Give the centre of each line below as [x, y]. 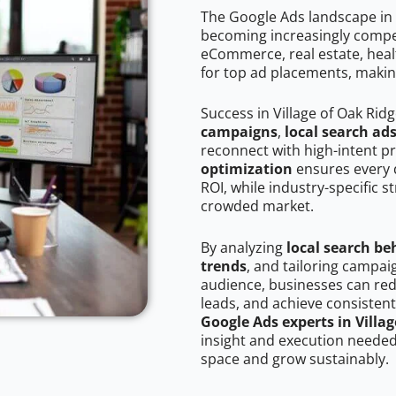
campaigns [239, 132]
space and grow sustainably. [295, 359]
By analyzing [244, 248]
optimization [247, 169]
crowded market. [257, 206]
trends [224, 267]
